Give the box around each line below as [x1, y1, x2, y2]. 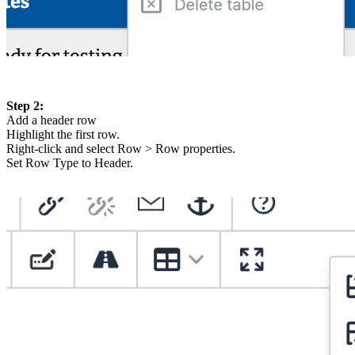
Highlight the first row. [6, 127, 120, 141]
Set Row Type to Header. [6, 155, 133, 170]
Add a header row [6, 113, 97, 127]
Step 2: [6, 98, 44, 113]
